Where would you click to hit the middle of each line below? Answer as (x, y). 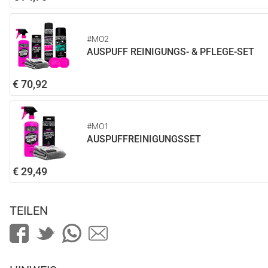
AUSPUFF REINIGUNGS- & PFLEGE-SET (170, 52)
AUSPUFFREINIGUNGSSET (144, 139)
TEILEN (29, 211)
